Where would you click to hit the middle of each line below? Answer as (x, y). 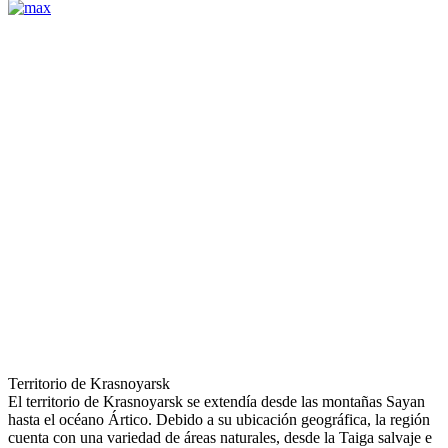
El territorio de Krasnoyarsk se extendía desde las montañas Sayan (216, 401)
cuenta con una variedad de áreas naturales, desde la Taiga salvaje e (220, 437)
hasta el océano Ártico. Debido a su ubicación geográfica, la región (219, 419)
